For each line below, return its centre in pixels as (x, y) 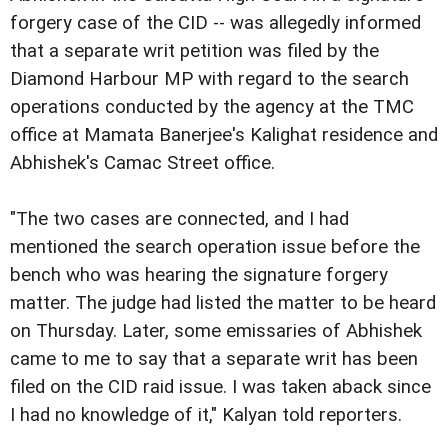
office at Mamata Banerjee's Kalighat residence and (224, 134)
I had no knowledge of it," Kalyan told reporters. (206, 414)
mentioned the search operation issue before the (215, 246)
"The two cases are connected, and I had (179, 218)
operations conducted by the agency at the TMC (212, 106)
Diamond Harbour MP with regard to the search (209, 78)
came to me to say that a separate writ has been (214, 358)
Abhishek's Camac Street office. (142, 162)
